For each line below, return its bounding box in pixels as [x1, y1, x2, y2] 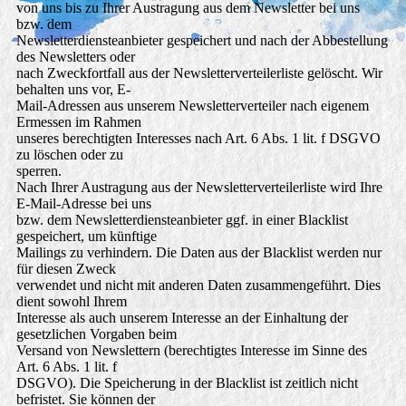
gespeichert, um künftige [15, 228, 157, 245]
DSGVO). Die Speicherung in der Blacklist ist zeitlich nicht [15, 375, 358, 391]
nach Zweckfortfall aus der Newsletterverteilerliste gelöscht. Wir [15, 65, 382, 82]
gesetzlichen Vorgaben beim [15, 326, 177, 343]
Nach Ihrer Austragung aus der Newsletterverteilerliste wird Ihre [15, 179, 382, 196]
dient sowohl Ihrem [15, 294, 127, 310]
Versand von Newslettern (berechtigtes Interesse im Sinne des [15, 343, 367, 359]
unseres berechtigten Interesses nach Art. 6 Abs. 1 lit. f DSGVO [15, 130, 381, 147]
